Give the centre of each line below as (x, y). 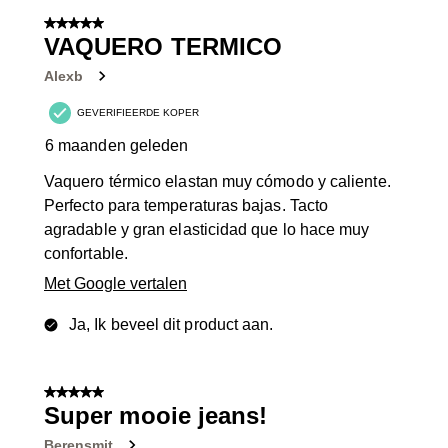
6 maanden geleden (117, 146)
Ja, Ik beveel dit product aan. (171, 325)
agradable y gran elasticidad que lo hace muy (207, 230)
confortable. (86, 254)
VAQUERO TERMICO (163, 47)
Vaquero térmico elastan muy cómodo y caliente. (217, 182)
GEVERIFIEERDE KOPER (138, 113)
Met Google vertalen (115, 284)
